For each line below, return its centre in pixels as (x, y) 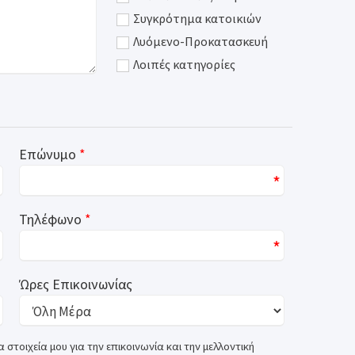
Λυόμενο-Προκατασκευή (201, 41)
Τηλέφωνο (50, 219)
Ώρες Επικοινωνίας (76, 284)
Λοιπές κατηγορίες (185, 64)
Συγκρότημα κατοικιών (198, 18)
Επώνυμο (48, 154)
